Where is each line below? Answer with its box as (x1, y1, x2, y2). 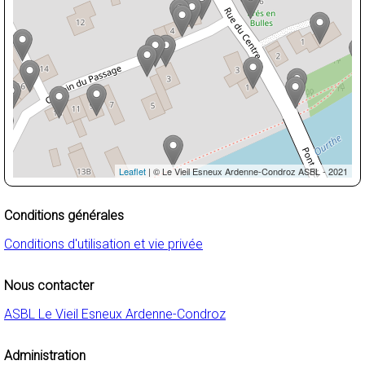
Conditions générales (4, 208, 124, 223)
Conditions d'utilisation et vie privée (4, 236, 203, 252)
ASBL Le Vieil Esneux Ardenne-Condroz (4, 306, 226, 322)
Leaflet (119, 164, 146, 178)
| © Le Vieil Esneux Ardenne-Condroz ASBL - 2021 (146, 164, 348, 178)
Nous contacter (4, 278, 94, 293)
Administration (4, 348, 86, 363)
